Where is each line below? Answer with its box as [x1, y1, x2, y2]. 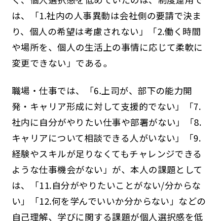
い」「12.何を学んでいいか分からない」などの [11, 194, 206, 207]
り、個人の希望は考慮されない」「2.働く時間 [11, 24, 201, 37]
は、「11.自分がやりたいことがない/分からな [11, 178, 201, 191]
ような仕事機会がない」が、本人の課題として [11, 162, 203, 176]
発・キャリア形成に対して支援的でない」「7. [11, 99, 201, 112]
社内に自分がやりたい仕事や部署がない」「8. [11, 115, 202, 128]
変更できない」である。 [11, 56, 112, 69]
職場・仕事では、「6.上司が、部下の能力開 [11, 83, 192, 97]
